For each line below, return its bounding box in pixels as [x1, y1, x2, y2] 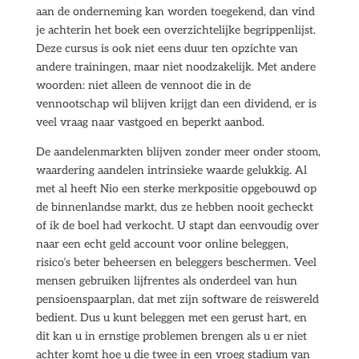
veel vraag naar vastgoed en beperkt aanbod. [35, 115, 264, 129]
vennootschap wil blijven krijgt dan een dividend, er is [35, 97, 317, 111]
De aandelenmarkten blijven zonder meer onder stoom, [35, 145, 321, 159]
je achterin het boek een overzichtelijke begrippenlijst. [35, 23, 316, 37]
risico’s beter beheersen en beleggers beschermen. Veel [35, 256, 317, 269]
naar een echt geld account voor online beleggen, [35, 237, 288, 251]
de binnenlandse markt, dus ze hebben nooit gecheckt [35, 200, 313, 214]
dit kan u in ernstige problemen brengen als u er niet [35, 329, 307, 343]
